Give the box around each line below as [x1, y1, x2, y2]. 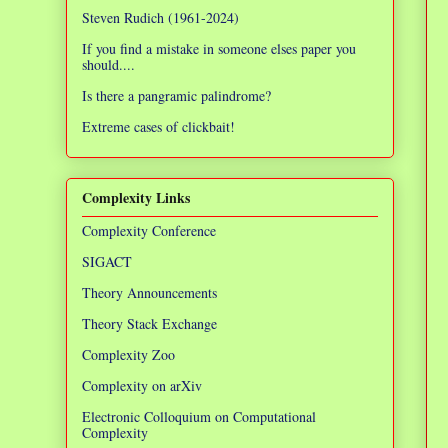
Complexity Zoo [82, 344, 175, 364]
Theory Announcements [82, 282, 217, 302]
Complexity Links [82, 186, 190, 208]
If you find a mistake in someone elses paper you [82, 38, 356, 58]
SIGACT [82, 251, 132, 271]
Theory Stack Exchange [82, 313, 217, 333]
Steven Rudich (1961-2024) [82, 7, 239, 27]
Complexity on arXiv [82, 375, 202, 395]
